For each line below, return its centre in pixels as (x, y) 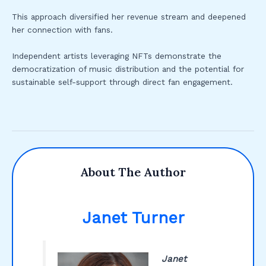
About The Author (133, 172)
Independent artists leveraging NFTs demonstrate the (117, 56)
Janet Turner (133, 218)
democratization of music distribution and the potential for (128, 69)
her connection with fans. (62, 29)
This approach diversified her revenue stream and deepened (129, 16)
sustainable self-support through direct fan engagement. (122, 82)
